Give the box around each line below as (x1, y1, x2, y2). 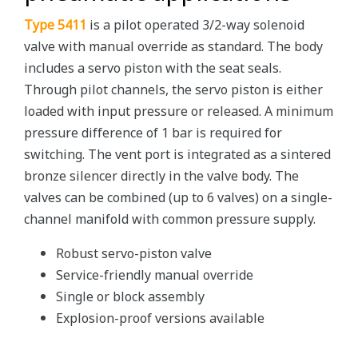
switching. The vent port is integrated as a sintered (24, 145, 331, 165)
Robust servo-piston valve (56, 244, 212, 264)
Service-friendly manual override (56, 265, 253, 285)
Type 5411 (24, 15, 86, 35)
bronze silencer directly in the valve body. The (24, 166, 299, 186)
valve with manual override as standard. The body (24, 37, 323, 57)
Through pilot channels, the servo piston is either (24, 80, 323, 100)
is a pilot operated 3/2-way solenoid (86, 15, 304, 35)
